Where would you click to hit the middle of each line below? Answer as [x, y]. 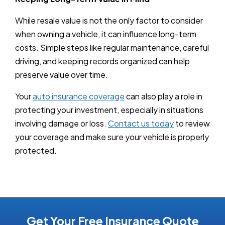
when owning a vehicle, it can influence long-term [106, 34]
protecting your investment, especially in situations [109, 109]
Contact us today [141, 123]
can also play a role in [163, 96]
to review [192, 123]
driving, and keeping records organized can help [102, 61]
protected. [36, 150]
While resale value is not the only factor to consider [109, 20]
